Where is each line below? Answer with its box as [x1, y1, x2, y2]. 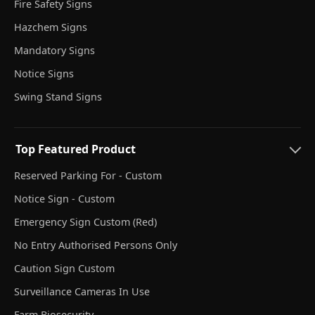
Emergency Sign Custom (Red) [14, 214, 157, 229]
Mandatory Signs [14, 43, 95, 57]
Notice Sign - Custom [14, 191, 115, 205]
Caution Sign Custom [14, 261, 115, 275]
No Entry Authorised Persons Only [14, 238, 177, 252]
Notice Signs [14, 66, 74, 80]
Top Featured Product [15, 141, 136, 157]
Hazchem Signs [14, 20, 87, 34]
